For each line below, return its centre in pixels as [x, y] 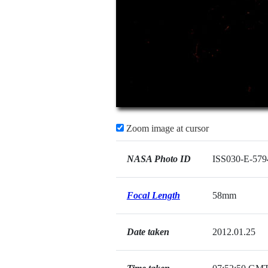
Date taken [148, 232]
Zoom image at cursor [166, 128]
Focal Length [153, 195]
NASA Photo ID [159, 159]
